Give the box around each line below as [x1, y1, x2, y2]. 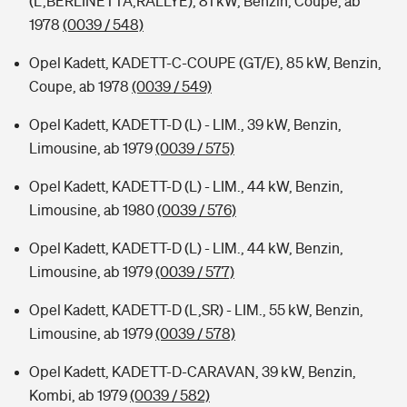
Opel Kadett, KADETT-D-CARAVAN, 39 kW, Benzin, [29, 363, 356, 380]
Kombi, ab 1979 [29, 387, 130, 403]
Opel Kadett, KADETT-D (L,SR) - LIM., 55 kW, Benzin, [29, 302, 363, 318]
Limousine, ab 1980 [29, 202, 157, 218]
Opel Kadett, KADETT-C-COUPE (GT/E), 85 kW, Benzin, [29, 55, 382, 71]
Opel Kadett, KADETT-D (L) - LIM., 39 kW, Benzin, [29, 116, 342, 133]
